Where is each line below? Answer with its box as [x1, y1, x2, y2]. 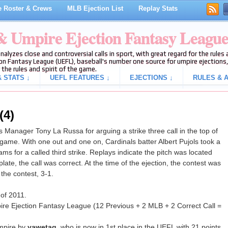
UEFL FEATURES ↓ [49, 74, 110, 81]
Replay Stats [138, 5, 178, 12]
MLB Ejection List [67, 5, 123, 12]
